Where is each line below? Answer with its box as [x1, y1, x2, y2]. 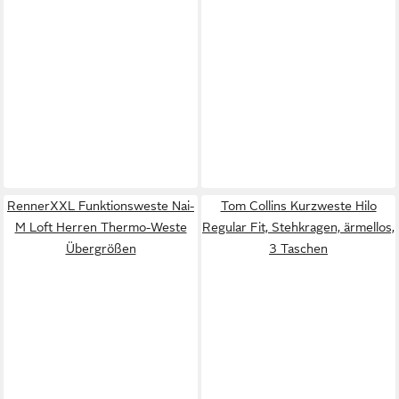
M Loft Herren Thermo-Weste [14, 219, 187, 234]
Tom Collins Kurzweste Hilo [220, 198, 377, 213]
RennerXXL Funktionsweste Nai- [7, 198, 194, 213]
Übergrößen [65, 240, 136, 256]
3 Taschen [269, 240, 328, 256]
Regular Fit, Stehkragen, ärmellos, [202, 219, 395, 234]
